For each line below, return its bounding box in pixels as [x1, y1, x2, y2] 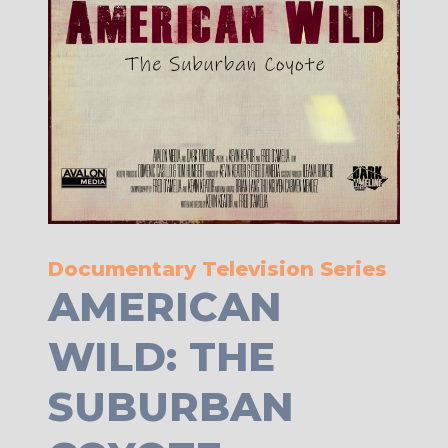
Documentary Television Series [48, 257, 387, 281]
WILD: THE [48, 332, 275, 381]
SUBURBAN [48, 382, 293, 431]
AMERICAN [48, 282, 281, 331]
